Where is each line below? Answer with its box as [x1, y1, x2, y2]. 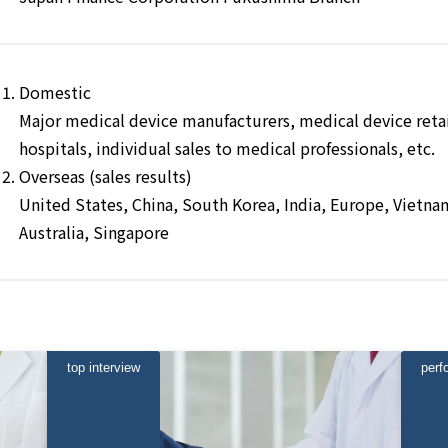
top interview [67, 360, 141, 376]
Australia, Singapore [19, 220, 169, 245]
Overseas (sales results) [19, 164, 192, 189]
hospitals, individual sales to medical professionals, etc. [19, 136, 435, 161]
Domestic [19, 80, 91, 105]
